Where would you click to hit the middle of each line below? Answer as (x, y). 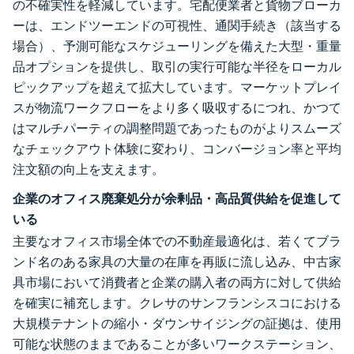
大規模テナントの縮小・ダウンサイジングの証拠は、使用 (177, 324)
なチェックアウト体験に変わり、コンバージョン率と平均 (177, 149)
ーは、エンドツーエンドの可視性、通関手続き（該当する (177, 26)
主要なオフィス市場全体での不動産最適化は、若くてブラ (177, 241)
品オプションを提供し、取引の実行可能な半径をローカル (177, 67)
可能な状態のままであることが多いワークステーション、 (177, 344)
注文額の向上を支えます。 (88, 169)
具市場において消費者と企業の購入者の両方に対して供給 (177, 282)
